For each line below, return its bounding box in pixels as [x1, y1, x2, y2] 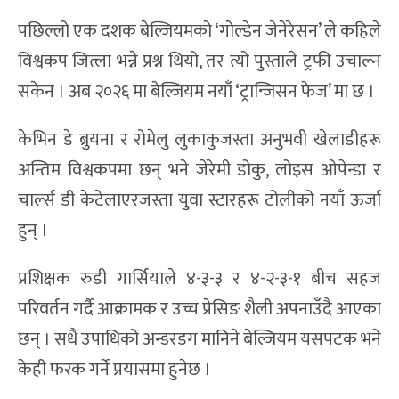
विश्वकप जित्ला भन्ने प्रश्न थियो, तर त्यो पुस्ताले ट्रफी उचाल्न [18, 45, 381, 77]
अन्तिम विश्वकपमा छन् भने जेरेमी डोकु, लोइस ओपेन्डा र [18, 154, 381, 185]
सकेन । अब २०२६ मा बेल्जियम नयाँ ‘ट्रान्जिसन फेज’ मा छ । [18, 76, 375, 107]
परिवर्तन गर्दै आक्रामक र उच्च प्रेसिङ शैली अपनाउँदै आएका [18, 293, 381, 324]
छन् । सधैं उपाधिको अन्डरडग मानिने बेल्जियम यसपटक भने [18, 323, 381, 354]
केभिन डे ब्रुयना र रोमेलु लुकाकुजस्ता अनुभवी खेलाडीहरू [18, 124, 381, 155]
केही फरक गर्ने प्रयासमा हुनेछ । [18, 354, 211, 385]
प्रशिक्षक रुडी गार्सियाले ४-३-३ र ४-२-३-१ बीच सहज [18, 263, 381, 294]
